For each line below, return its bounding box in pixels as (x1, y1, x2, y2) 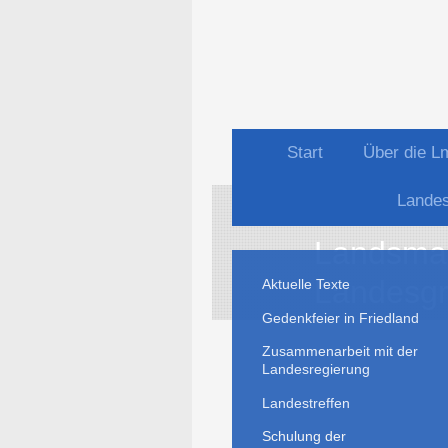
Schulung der (262, 428, 346, 445)
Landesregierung (262, 361, 370, 378)
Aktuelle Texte (262, 276, 350, 293)
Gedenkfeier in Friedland (262, 309, 419, 326)
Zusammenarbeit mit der (262, 343, 418, 360)
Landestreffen (262, 394, 350, 411)
